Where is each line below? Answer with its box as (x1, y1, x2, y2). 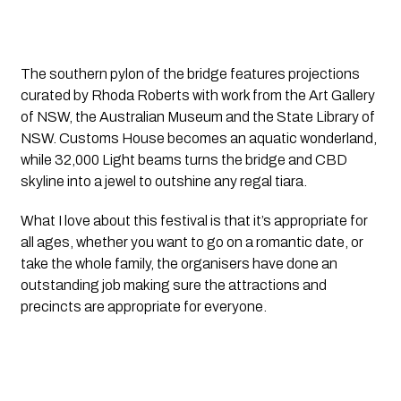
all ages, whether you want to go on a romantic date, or (20, 234, 363, 250)
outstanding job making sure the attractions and (20, 277, 327, 293)
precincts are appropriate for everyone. (20, 298, 267, 314)
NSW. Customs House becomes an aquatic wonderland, (20, 130, 377, 146)
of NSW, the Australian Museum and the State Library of (20, 108, 375, 124)
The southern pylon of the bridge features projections (20, 65, 360, 81)
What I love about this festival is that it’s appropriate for (20, 212, 368, 228)
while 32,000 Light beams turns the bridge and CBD (20, 151, 347, 167)
